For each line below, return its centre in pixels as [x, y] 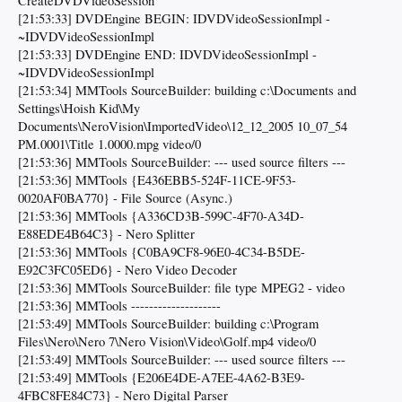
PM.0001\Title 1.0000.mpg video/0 [109, 144]
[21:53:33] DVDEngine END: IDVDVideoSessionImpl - [167, 55]
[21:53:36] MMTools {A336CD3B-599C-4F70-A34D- [161, 216]
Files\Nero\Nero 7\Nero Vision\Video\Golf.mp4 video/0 [167, 342]
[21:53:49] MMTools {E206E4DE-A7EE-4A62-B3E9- [162, 378]
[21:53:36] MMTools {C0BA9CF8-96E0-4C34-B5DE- [162, 252]
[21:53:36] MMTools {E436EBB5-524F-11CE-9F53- [157, 180]
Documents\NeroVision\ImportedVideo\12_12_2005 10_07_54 [183, 127]
